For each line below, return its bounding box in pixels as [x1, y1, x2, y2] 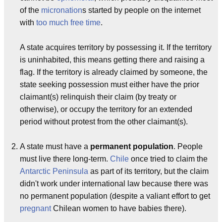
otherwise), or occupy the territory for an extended [20, 105, 192, 113]
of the [20, 5, 41, 14]
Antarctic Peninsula [20, 166, 88, 175]
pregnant [20, 204, 51, 213]
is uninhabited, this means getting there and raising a [20, 55, 205, 64]
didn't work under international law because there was [20, 179, 208, 188]
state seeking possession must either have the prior [20, 80, 199, 89]
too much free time [36, 18, 101, 27]
